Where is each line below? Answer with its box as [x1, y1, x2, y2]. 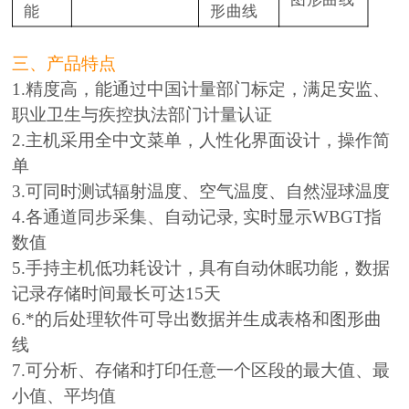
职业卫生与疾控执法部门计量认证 [12, 104, 273, 124]
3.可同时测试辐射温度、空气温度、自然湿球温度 [12, 181, 391, 201]
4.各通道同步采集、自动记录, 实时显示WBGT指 [12, 206, 383, 226]
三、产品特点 [12, 53, 117, 73]
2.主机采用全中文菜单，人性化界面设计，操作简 [12, 130, 391, 150]
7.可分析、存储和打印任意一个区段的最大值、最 [12, 360, 391, 380]
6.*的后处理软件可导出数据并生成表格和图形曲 [12, 309, 383, 329]
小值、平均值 [12, 385, 117, 405]
